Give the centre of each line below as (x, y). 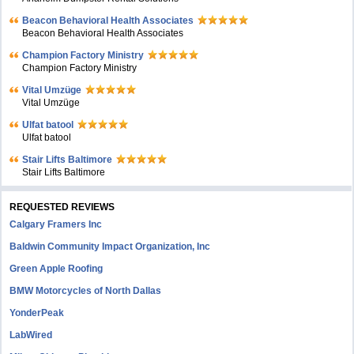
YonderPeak (37, 313)
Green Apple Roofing (56, 269)
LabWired (31, 335)
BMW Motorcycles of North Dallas (86, 291)
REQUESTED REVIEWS (62, 207)
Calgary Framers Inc (56, 224)
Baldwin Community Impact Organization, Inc (110, 247)
